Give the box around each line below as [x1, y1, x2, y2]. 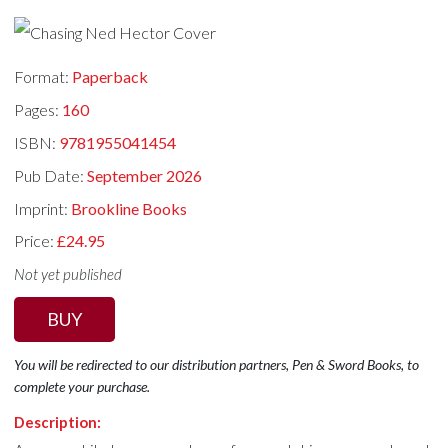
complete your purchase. [14, 378, 151, 395]
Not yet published [14, 265, 123, 284]
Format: [14, 67, 73, 87]
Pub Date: [14, 165, 88, 185]
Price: [14, 231, 58, 251]
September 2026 [87, 165, 203, 185]
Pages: [14, 100, 63, 120]
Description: [14, 413, 102, 431]
